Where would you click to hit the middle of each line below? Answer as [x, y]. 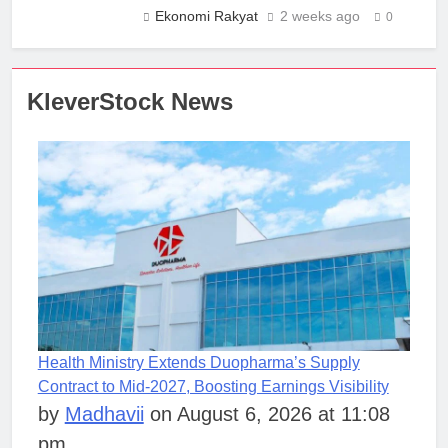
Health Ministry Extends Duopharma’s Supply [198, 362]
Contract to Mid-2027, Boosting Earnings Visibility [213, 386]
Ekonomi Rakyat [206, 15]
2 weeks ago [320, 15]
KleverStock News [130, 101]
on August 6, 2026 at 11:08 [266, 413]
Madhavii [104, 413]
